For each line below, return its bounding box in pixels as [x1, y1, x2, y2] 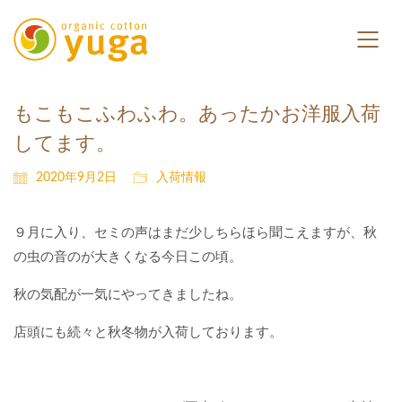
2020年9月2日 [36, 170, 117, 184]
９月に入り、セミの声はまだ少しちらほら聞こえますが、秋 [13, 223, 377, 240]
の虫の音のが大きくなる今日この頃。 [13, 248, 242, 265]
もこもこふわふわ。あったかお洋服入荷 [13, 101, 380, 125]
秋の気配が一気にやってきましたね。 [13, 285, 242, 302]
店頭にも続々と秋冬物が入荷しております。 [13, 323, 283, 340]
